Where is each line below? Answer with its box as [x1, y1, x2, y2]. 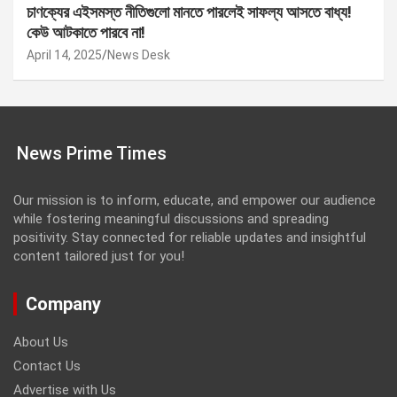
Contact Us [13, 357, 81, 374]
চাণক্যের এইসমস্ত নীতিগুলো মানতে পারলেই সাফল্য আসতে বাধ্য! [27, 2, 352, 21]
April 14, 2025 [27, 47, 102, 62]
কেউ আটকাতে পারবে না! [27, 22, 145, 42]
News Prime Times [17, 142, 167, 164]
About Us [13, 333, 68, 350]
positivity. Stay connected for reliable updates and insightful [13, 229, 366, 245]
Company [26, 292, 101, 315]
